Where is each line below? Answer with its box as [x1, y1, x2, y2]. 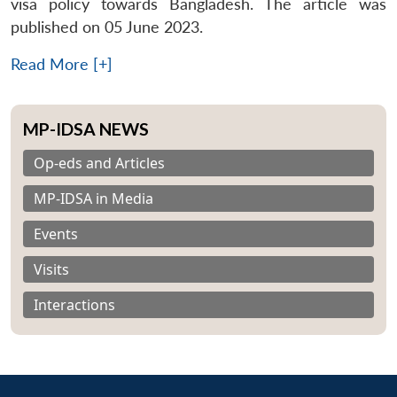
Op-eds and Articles [34, 152, 165, 173]
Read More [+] [11, 54, 113, 74]
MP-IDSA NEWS [23, 118, 149, 139]
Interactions [34, 294, 115, 315]
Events [34, 223, 78, 244]
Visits [34, 259, 69, 279]
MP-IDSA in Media [34, 188, 153, 208]
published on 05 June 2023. [11, 17, 203, 36]
